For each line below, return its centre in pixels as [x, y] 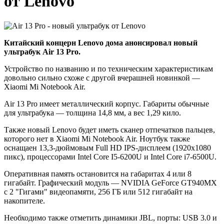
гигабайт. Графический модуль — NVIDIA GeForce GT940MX [110, 182]
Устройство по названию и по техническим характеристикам [108, 68]
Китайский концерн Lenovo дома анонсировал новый [101, 42]
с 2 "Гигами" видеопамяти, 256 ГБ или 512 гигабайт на [98, 191]
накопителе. [24, 200]
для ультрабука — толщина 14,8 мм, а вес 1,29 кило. [92, 112]
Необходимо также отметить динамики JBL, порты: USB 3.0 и [110, 217]
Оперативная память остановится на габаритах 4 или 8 [98, 173]
